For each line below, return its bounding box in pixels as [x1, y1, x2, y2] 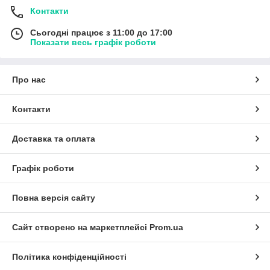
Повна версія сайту [12, 192, 95, 202]
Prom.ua [149, 222, 183, 232]
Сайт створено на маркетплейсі [12, 222, 149, 232]
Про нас [12, 74, 46, 84]
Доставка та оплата [12, 133, 95, 143]
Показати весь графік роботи [30, 37, 156, 47]
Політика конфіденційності [12, 251, 127, 262]
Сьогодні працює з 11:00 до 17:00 [30, 27, 172, 37]
